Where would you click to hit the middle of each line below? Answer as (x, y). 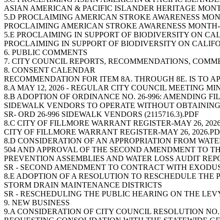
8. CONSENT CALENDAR (50, 70)
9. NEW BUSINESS (37, 203)
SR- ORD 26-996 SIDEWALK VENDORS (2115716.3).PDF (101, 114)
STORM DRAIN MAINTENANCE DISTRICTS (83, 185)
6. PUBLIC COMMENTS (46, 52)
